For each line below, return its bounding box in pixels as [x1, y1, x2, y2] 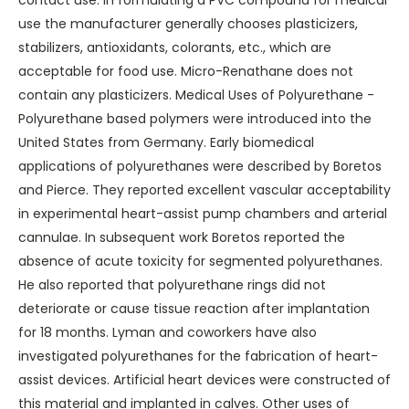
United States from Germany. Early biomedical [18, 133, 314, 152]
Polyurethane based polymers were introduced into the [18, 110, 372, 129]
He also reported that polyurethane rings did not [18, 276, 326, 295]
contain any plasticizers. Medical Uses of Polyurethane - [18, 86, 374, 105]
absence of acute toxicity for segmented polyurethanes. [18, 252, 383, 271]
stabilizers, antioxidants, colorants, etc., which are [18, 38, 331, 58]
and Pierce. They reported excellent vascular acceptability [18, 181, 391, 200]
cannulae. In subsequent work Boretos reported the [18, 228, 345, 247]
